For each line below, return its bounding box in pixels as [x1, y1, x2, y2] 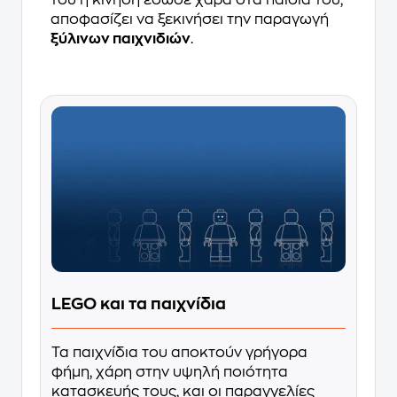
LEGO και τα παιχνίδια [51, 295, 226, 312]
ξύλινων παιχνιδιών [51, 31, 191, 46]
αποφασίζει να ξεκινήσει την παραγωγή [51, 12, 329, 27]
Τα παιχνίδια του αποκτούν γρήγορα [51, 345, 307, 360]
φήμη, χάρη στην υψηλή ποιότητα [51, 364, 288, 379]
